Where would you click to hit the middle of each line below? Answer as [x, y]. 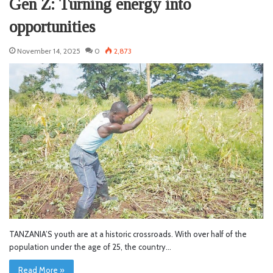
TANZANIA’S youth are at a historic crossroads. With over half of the [128, 234]
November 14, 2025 [49, 51]
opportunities [52, 27]
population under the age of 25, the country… [90, 247]
